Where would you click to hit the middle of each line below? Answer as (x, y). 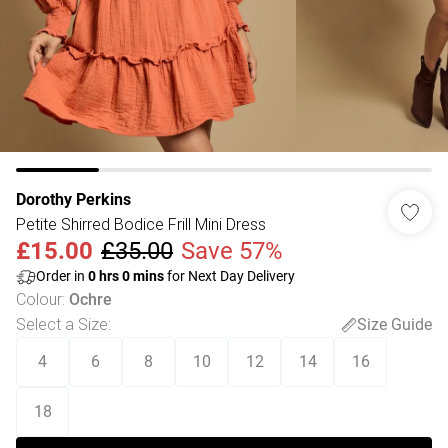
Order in (62, 276)
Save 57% (232, 251)
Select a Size (62, 324)
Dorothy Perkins (73, 199)
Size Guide (394, 324)
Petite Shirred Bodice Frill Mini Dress (141, 224)
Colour (39, 299)
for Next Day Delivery (229, 276)
